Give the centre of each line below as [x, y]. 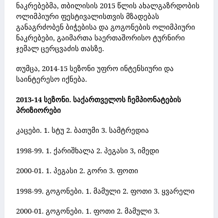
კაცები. [30, 130]
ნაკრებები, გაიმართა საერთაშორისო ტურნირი [100, 37]
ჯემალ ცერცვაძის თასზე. [60, 48]
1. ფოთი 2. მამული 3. [123, 211]
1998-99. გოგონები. [51, 191]
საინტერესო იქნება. [52, 79]
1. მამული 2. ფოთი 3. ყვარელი [140, 191]
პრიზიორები [38, 110]
